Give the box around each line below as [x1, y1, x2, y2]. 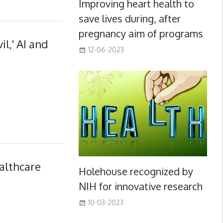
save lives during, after [78, 11, 181, 25]
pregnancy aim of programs [78, 26, 203, 40]
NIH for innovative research [78, 179, 203, 193]
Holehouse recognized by [78, 164, 193, 178]
